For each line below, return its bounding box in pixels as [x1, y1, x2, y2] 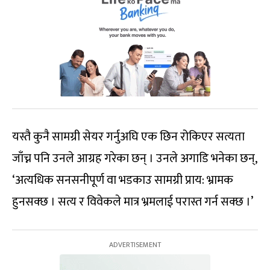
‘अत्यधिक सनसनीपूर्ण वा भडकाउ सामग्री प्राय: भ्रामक [12, 170, 233, 191]
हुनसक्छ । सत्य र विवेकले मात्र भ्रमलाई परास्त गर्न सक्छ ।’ [12, 192, 253, 213]
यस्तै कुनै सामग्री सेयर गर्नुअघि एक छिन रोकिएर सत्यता [12, 127, 245, 148]
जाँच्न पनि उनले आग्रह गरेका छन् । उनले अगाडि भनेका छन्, [12, 148, 257, 169]
